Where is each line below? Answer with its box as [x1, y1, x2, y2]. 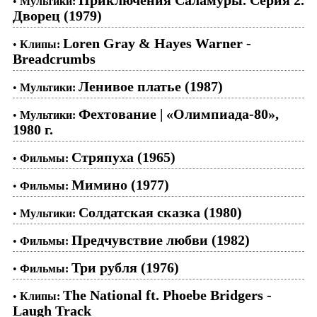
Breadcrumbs [13, 50, 96, 67]
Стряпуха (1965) [71, 149, 175, 165]
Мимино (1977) [71, 176, 169, 192]
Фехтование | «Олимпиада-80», [79, 105, 279, 122]
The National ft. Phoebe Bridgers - [63, 287, 272, 303]
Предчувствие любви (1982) [71, 231, 250, 248]
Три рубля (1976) [71, 259, 179, 275]
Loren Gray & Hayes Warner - [63, 35, 251, 51]
